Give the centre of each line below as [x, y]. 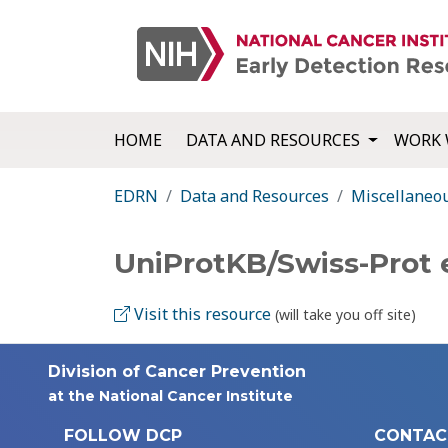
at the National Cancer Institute [170, 396]
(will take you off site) [345, 315]
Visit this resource [200, 314]
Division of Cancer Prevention [177, 372]
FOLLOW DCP [123, 436]
